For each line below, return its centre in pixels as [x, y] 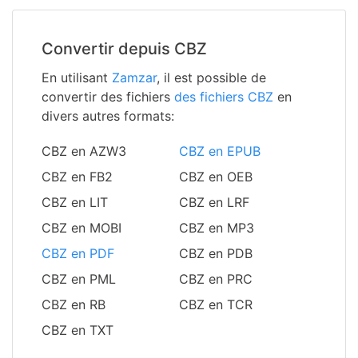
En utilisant [77, 78]
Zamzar [134, 78]
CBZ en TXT [78, 330]
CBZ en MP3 [217, 228]
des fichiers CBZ [224, 97]
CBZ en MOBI [82, 228]
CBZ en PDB [216, 253]
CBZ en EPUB [220, 151]
